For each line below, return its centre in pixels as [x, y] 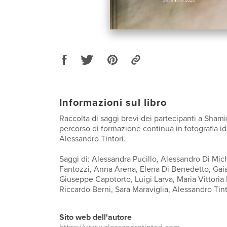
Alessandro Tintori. [92, 139]
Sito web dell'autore [96, 217]
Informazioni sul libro [113, 103]
